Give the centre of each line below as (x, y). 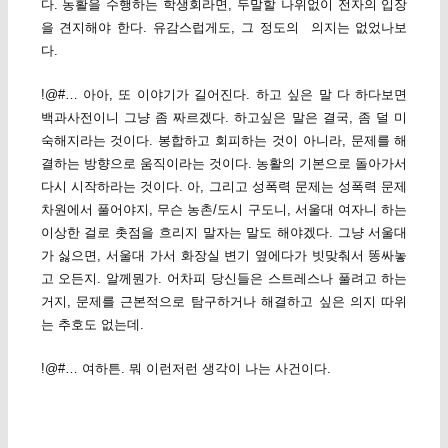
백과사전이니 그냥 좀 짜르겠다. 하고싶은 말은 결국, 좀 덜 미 (224, 118)
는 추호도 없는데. (92, 325)
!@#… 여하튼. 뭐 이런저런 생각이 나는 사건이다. (185, 369)
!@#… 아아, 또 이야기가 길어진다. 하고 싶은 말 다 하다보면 (224, 95)
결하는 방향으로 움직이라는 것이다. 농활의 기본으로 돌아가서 (224, 164)
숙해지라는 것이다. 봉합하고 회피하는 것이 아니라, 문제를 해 (224, 141)
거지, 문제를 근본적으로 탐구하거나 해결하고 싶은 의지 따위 (224, 302)
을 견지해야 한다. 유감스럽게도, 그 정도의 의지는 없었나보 (224, 28)
